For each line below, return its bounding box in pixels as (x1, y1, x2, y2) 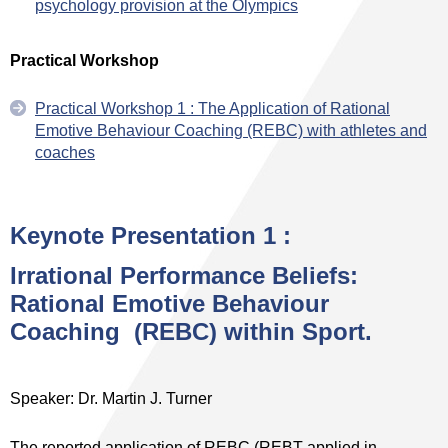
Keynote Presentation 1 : (10, 222, 291, 249)
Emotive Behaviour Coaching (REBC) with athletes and (35, 121, 427, 139)
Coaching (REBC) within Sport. (10, 318, 372, 345)
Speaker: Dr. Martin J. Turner (10, 389, 212, 407)
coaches (35, 143, 95, 161)
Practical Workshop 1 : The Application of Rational (35, 99, 390, 117)
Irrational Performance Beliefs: (10, 262, 358, 289)
